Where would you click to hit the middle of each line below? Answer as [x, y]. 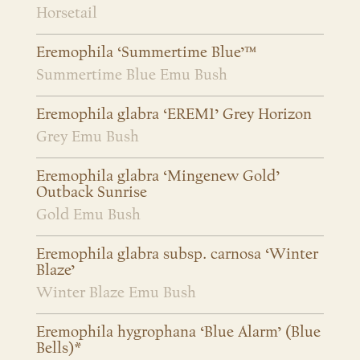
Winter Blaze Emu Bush [116, 293]
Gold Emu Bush [88, 215]
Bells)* [59, 348]
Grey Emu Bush [88, 137]
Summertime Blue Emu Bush [132, 75]
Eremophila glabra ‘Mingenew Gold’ [158, 176]
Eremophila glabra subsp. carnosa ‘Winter [177, 254]
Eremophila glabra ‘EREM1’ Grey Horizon [174, 115]
